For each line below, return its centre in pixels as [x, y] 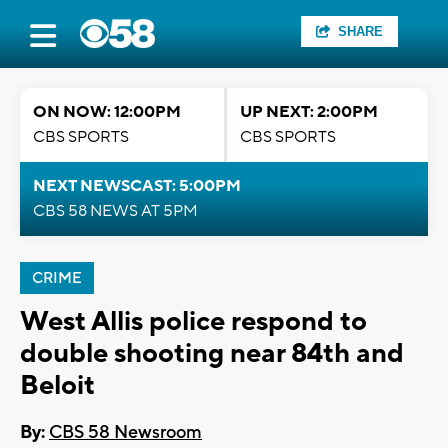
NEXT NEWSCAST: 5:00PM [137, 186]
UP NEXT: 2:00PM [309, 112]
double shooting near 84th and [212, 353]
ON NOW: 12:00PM [107, 112]
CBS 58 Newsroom [125, 433]
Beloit [57, 385]
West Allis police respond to [193, 321]
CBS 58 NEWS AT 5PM [115, 211]
